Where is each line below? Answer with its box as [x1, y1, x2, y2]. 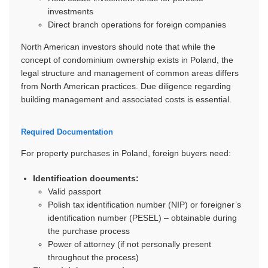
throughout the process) [48, 252, 139, 262]
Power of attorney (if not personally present [48, 239, 211, 249]
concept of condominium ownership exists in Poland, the [21, 55, 233, 65]
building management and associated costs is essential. [21, 95, 232, 104]
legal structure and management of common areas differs [21, 68, 239, 78]
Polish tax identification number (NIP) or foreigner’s [48, 200, 241, 209]
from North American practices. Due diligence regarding [21, 81, 231, 91]
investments [48, 7, 93, 16]
